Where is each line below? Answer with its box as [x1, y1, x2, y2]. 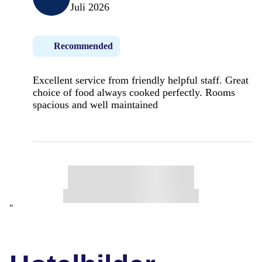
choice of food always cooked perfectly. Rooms [33, 86, 235, 98]
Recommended [54, 40, 113, 51]
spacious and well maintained [33, 98, 158, 111]
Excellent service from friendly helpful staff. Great [33, 74, 249, 86]
